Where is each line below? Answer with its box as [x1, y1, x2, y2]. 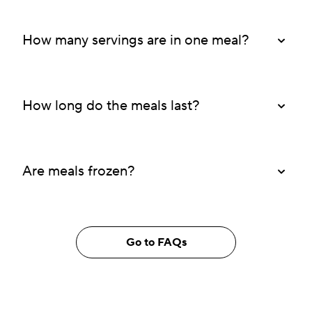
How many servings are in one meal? [22, 31, 249, 49]
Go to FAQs [125, 235, 187, 249]
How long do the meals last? [22, 96, 200, 115]
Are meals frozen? [22, 162, 135, 180]
